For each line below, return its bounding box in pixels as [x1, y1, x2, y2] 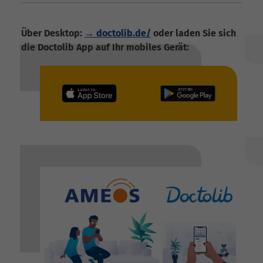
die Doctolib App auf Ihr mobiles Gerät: [21, 41, 189, 53]
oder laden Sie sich [151, 27, 236, 39]
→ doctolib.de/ [85, 27, 151, 39]
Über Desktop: [21, 27, 85, 39]
